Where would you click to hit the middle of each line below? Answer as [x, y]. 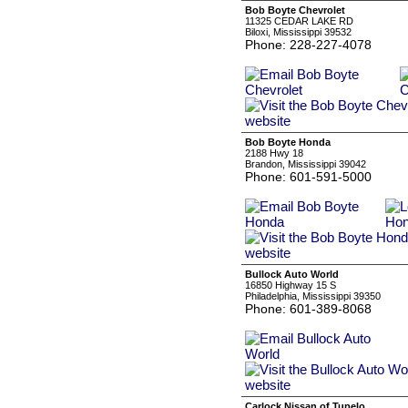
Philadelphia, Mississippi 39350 [313, 296]
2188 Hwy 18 [274, 153]
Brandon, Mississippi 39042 [306, 164]
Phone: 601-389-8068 [308, 309]
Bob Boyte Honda [288, 142]
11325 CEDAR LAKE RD [299, 21]
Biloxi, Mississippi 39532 [298, 32]
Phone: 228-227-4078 [308, 45]
